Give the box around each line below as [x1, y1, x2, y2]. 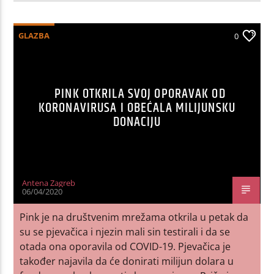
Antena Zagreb [22, 177, 76, 188]
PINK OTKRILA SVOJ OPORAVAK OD [54, 83, 226, 105]
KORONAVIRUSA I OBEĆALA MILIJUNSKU [39, 97, 235, 119]
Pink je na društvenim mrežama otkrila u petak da [20, 210, 249, 224]
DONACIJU [113, 111, 161, 133]
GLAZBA [18, 29, 50, 41]
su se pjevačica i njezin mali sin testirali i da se [20, 224, 231, 239]
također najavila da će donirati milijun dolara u [20, 254, 234, 268]
